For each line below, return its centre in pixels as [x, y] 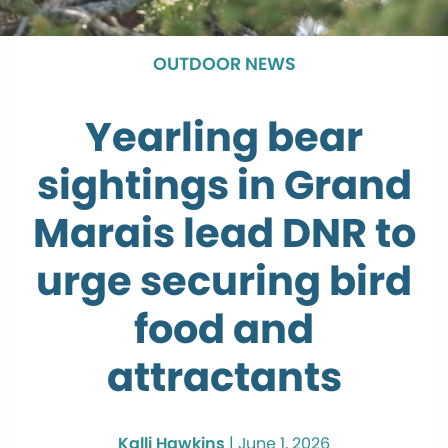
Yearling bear [224, 136]
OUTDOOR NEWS [224, 63]
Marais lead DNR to [224, 232]
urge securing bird [224, 280]
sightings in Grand [224, 184]
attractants [224, 376]
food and [224, 328]
